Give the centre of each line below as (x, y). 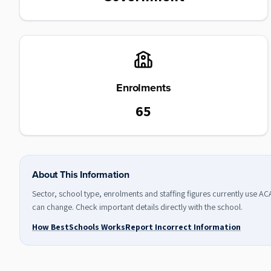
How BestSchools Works (79, 227)
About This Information (81, 175)
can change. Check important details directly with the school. (137, 207)
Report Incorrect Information (183, 227)
